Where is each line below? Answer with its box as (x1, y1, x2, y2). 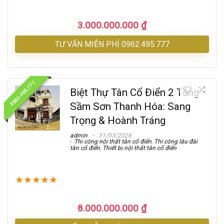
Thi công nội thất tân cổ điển (74, 138, 151, 145)
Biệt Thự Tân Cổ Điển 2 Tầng (70, 86, 199, 98)
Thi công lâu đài (154, 138, 197, 145)
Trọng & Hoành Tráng (70, 114, 165, 126)
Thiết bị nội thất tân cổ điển (102, 144, 176, 152)
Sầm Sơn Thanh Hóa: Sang (70, 100, 190, 112)
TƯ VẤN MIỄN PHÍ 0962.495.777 (54, 39, 169, 49)
